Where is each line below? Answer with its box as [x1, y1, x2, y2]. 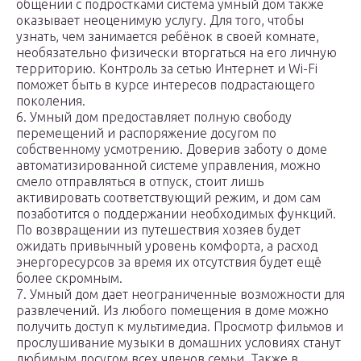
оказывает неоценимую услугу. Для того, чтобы [16, 13, 304, 28]
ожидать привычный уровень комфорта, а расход [16, 239, 317, 254]
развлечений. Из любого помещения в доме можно [16, 303, 329, 318]
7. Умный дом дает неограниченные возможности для [16, 287, 345, 302]
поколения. [16, 93, 85, 109]
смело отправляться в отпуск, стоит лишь [16, 174, 263, 189]
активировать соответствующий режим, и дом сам [16, 190, 321, 205]
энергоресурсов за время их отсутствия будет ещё [16, 255, 322, 270]
